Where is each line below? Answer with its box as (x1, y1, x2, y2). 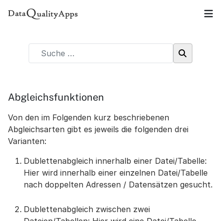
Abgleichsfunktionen (8, 91, 104, 103)
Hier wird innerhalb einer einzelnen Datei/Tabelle (24, 168, 208, 178)
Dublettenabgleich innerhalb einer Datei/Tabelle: (24, 156, 207, 166)
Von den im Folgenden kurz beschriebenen (8, 112, 169, 122)
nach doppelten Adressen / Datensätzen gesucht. (24, 180, 213, 189)
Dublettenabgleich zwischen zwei (24, 204, 150, 214)
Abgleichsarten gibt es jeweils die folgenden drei (8, 124, 188, 134)
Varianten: (8, 136, 46, 146)
